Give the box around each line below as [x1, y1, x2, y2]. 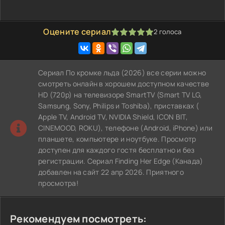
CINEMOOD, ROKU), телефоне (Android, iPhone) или [38, 123, 213, 133]
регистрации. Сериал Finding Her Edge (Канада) [38, 156, 203, 166]
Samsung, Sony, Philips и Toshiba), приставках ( [38, 101, 199, 110]
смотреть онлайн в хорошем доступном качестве [38, 79, 209, 88]
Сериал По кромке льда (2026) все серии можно [38, 68, 206, 77]
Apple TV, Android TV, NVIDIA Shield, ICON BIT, [38, 112, 188, 122]
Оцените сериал [43, 26, 111, 37]
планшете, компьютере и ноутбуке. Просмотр [38, 134, 196, 144]
